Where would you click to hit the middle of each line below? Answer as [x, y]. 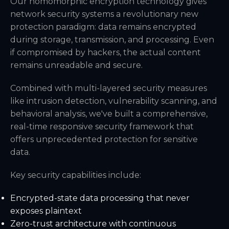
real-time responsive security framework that [102, 126]
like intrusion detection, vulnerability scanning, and [114, 101]
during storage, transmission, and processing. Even [112, 39]
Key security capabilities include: [76, 175]
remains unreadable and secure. [76, 65]
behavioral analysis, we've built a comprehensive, [109, 113]
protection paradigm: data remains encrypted [103, 27]
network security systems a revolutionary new [104, 14]
